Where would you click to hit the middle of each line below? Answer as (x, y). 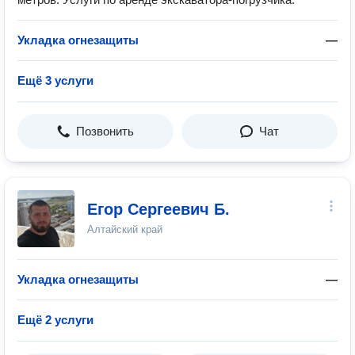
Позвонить (105, 131)
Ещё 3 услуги (55, 80)
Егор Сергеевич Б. (158, 209)
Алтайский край (125, 229)
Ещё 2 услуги (55, 320)
